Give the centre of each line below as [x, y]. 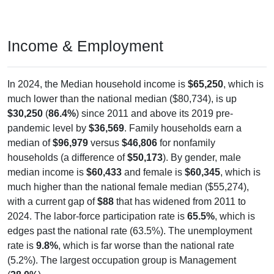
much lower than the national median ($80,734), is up [122, 98]
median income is [47, 172]
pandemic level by [48, 128]
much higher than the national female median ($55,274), [128, 187]
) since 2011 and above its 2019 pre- [154, 113]
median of [30, 143]
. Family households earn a [183, 128]
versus [105, 143]
